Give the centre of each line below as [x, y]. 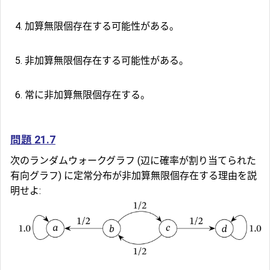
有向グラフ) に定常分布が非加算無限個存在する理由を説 [133, 175]
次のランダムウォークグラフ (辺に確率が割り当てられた [133, 160]
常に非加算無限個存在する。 [87, 95]
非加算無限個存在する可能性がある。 [107, 60]
